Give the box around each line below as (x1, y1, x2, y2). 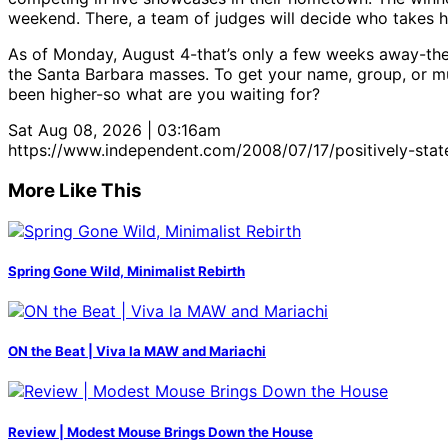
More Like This (8, 178, 142, 202)
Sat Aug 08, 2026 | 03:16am (8, 120, 221, 141)
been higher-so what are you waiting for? (8, 84, 320, 105)
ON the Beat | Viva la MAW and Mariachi (8, 343, 266, 360)
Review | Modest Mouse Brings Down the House (8, 423, 313, 440)
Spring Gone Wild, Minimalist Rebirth (8, 262, 245, 279)
